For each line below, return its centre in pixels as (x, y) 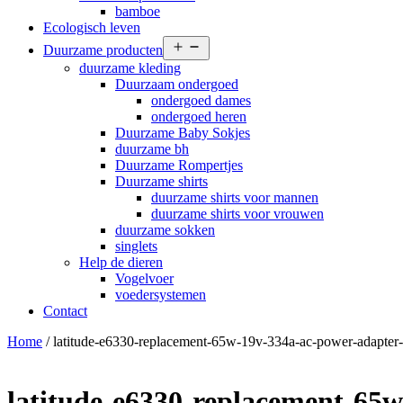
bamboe (138, 11)
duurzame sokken (165, 230)
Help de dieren (121, 262)
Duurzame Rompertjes (179, 165)
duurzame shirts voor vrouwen (237, 214)
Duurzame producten (103, 50)
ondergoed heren (199, 116)
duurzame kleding (130, 68)
